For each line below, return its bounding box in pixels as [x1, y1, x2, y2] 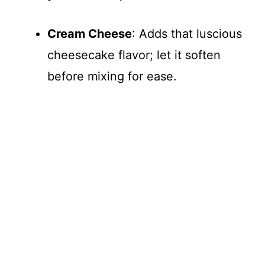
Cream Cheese [47, 27, 132, 41]
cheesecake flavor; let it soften [47, 48, 221, 62]
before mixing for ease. [47, 69, 177, 83]
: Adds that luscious [132, 27, 242, 41]
